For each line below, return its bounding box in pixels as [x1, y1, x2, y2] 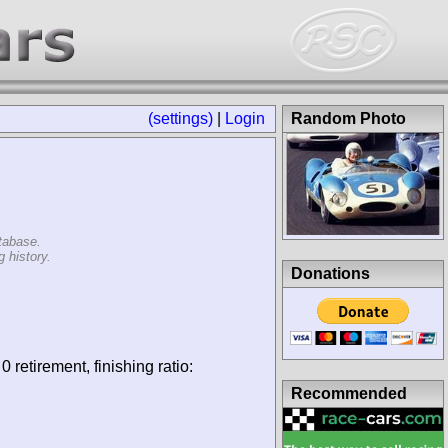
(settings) [148, 110, 213, 127]
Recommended [291, 384, 407, 402]
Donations [291, 264, 370, 282]
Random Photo [291, 110, 406, 127]
